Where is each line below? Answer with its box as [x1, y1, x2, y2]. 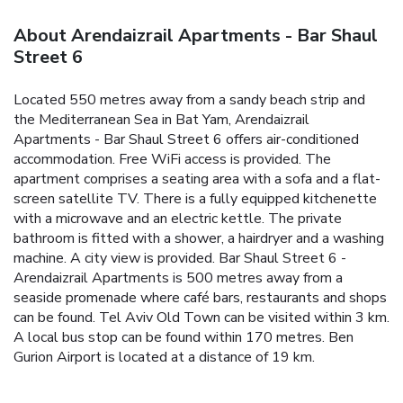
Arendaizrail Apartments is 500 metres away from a [13, 267, 343, 288]
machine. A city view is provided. [13, 247, 215, 268]
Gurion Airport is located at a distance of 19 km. [13, 346, 315, 367]
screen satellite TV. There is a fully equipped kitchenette [13, 188, 377, 209]
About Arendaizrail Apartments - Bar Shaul [13, 22, 378, 48]
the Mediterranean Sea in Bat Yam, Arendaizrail [13, 109, 309, 130]
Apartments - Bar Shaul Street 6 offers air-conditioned [13, 129, 359, 149]
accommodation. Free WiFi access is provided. [13, 148, 301, 169]
